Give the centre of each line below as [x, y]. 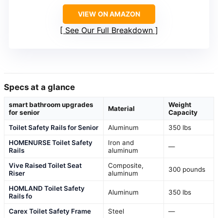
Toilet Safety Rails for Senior [54, 127]
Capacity [183, 112]
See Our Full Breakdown [109, 30]
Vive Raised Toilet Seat [45, 165]
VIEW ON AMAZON [109, 14]
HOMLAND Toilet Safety [47, 188]
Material [121, 108]
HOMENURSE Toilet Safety [51, 142]
